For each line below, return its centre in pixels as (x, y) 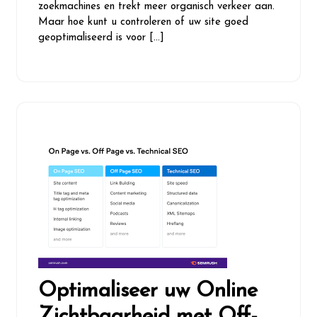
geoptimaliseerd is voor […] (101, 38)
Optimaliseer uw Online (148, 291)
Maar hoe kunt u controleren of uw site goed (143, 22)
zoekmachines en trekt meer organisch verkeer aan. (156, 7)
